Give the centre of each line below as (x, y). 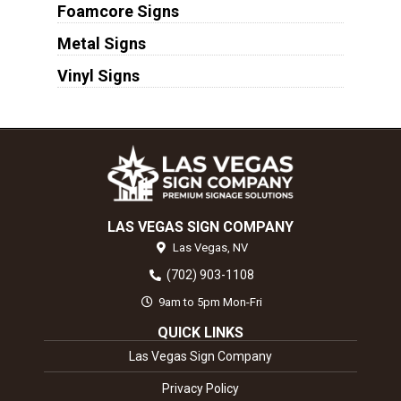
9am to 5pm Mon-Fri (209, 302)
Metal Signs (101, 43)
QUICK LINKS (200, 332)
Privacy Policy (200, 388)
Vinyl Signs (98, 75)
